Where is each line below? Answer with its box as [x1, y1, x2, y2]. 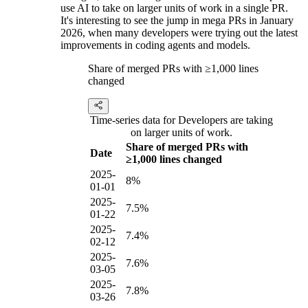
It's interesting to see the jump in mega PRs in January [60, 14, 294, 27]
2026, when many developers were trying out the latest [60, 27, 298, 39]
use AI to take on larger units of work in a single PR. [60, 2, 288, 14]
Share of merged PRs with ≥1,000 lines [88, 63, 258, 75]
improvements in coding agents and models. [60, 39, 250, 52]
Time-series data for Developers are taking [90, 114, 273, 126]
